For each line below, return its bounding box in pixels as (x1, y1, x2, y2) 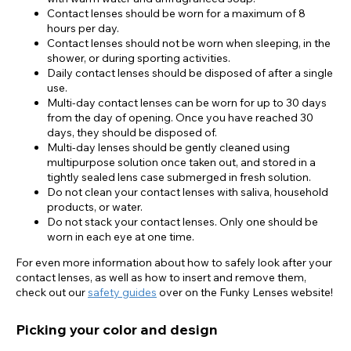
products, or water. (47, 200, 143, 215)
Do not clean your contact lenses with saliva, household (47, 185, 328, 200)
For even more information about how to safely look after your (16, 255, 332, 270)
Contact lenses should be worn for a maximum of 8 (47, 6, 306, 21)
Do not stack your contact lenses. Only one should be (47, 215, 318, 230)
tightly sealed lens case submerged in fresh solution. (47, 170, 311, 185)
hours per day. (47, 21, 119, 36)
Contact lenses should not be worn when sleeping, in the (47, 36, 331, 51)
